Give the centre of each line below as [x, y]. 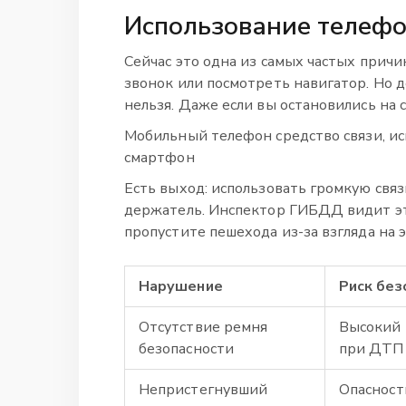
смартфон [159, 157]
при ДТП [372, 348]
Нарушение [181, 286]
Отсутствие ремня [203, 327]
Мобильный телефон [198, 135]
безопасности [186, 348]
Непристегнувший [203, 389]
